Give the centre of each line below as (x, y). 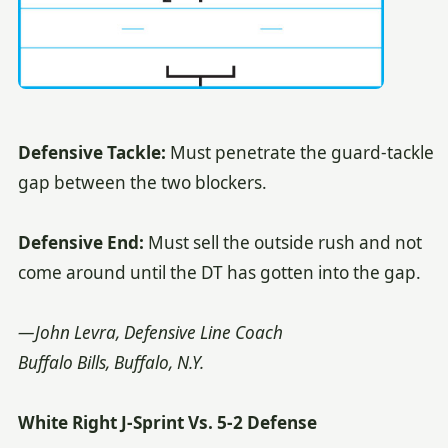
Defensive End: (80, 242)
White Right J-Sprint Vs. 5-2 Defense (167, 422)
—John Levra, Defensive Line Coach (150, 332)
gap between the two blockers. (142, 182)
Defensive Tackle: (91, 152)
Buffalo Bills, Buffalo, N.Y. (110, 362)
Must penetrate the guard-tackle (299, 152)
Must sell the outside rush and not (282, 242)
